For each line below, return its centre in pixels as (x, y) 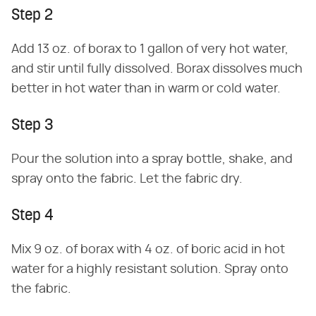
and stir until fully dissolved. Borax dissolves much (157, 69)
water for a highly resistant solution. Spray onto (150, 269)
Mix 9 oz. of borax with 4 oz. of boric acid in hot (148, 250)
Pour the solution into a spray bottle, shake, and (152, 159)
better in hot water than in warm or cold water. (146, 89)
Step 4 (32, 216)
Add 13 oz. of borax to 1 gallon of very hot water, (150, 49)
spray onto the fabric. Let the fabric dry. (127, 179)
